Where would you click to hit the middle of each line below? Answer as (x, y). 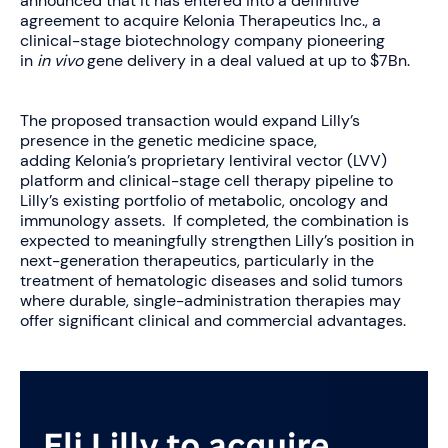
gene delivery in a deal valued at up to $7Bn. (250, 60)
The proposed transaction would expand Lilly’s (190, 120)
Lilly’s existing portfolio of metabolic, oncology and (204, 200)
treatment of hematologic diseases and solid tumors (211, 280)
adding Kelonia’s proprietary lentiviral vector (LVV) (203, 160)
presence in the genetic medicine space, (168, 140)
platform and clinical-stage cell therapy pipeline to (206, 180)
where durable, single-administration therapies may (210, 300)
